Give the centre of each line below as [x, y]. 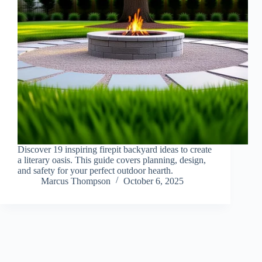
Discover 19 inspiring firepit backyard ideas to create [115, 150]
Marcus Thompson [76, 181]
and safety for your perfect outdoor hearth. [95, 171]
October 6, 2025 [154, 181]
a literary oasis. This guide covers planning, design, [112, 160]
